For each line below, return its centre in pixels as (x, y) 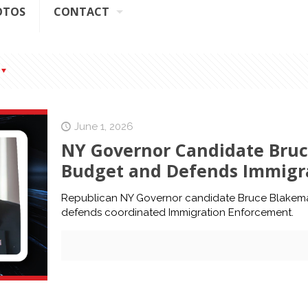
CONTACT (81, 12)
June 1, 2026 (103, 127)
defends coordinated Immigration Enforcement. (177, 213)
